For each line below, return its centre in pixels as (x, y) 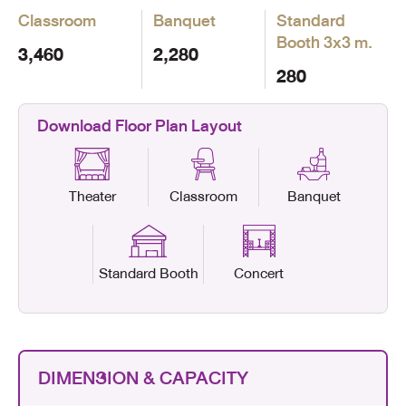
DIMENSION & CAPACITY (143, 378)
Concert (259, 273)
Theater (92, 196)
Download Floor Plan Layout (140, 126)
